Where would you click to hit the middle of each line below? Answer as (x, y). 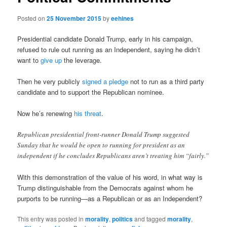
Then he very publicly (50, 81)
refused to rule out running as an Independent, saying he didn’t (109, 49)
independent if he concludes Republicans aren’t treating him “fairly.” (113, 156)
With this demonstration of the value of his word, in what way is (110, 177)
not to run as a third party (166, 81)
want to (29, 60)
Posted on (32, 18)
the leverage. (82, 60)
